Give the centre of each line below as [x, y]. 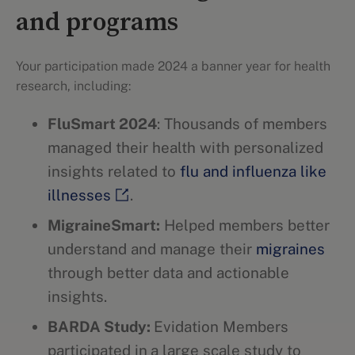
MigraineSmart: [104, 225]
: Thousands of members [242, 124]
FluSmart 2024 [102, 124]
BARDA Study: [101, 326]
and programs [97, 23]
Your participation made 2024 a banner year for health [173, 66]
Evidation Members [221, 326]
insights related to [114, 171]
